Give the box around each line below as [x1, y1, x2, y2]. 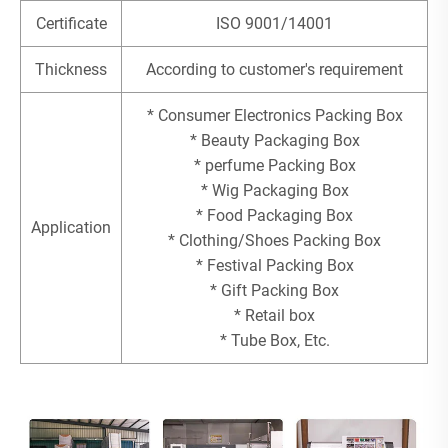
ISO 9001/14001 [216, 13, 333, 33]
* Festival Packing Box [195, 255, 354, 275]
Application [31, 217, 111, 237]
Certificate [35, 13, 107, 33]
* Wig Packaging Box [200, 180, 349, 200]
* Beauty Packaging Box [189, 130, 360, 150]
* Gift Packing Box [210, 280, 339, 300]
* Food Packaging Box [196, 205, 353, 225]
